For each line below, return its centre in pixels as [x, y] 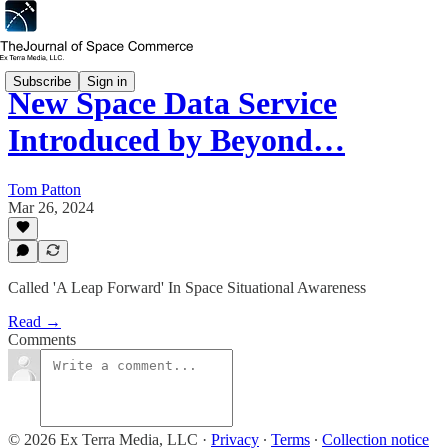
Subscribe [42, 81]
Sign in [107, 81]
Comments [42, 339]
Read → [34, 321]
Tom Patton [44, 189]
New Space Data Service [172, 103]
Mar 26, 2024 [51, 207]
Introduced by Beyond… [176, 140]
